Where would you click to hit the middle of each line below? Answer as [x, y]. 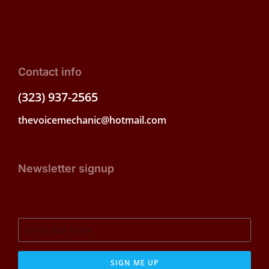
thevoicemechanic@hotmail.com [92, 120]
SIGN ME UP [134, 262]
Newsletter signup [66, 168]
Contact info [50, 71]
